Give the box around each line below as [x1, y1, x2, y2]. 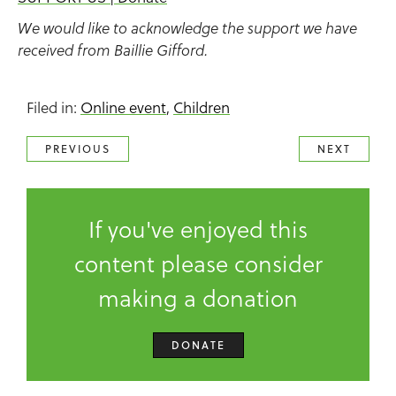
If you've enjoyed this [88, 211, 308, 246]
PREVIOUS [45, 141, 110, 156]
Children [173, 96, 230, 118]
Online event [80, 96, 166, 118]
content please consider [73, 246, 323, 280]
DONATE [171, 338, 225, 353]
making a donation [98, 280, 298, 315]
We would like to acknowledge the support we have [18, 18, 357, 39]
